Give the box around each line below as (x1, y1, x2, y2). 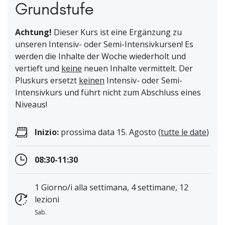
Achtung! (15, 27, 54, 38)
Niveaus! (15, 99, 47, 110)
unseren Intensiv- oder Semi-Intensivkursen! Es (15, 39, 193, 50)
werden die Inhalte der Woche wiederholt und (15, 51, 186, 62)
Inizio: (35, 127, 59, 138)
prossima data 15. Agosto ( (59, 127, 161, 138)
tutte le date (161, 127, 206, 138)
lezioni (35, 194, 59, 205)
